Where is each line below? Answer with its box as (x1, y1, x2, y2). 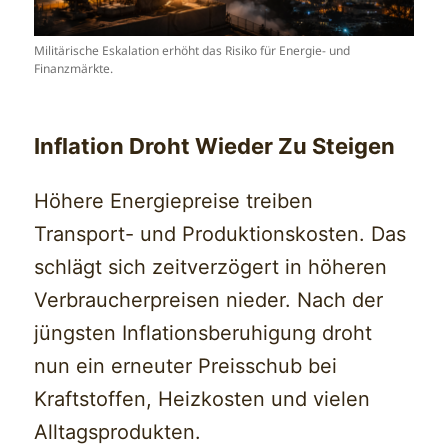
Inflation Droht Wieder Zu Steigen (34, 133, 396, 160)
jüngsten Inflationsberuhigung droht (34, 321, 373, 346)
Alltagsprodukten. (34, 420, 202, 445)
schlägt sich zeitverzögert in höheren (34, 255, 388, 280)
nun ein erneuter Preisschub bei (34, 354, 338, 379)
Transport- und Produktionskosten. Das (34, 222, 407, 247)
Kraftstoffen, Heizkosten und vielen (34, 387, 371, 412)
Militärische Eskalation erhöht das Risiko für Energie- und (34, 42, 351, 60)
